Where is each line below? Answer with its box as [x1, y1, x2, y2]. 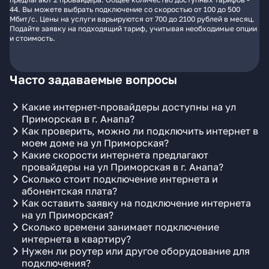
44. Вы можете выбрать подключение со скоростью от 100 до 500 [10, 5, 240, 14]
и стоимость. [10, 34, 55, 43]
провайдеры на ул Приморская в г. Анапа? [22, 161, 223, 173]
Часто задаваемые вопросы [10, 72, 177, 86]
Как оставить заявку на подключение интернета [22, 197, 251, 209]
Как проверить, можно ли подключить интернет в [22, 125, 258, 137]
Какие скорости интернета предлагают [22, 149, 208, 161]
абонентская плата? [22, 185, 117, 197]
